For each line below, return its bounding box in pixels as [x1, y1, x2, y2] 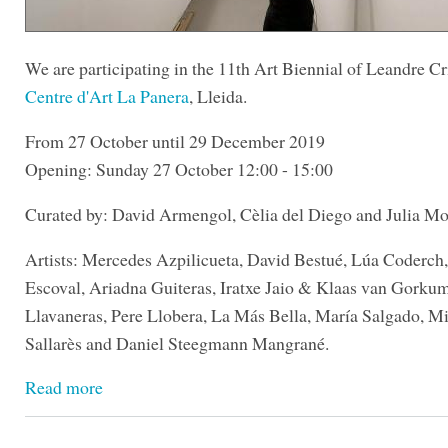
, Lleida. [189, 84, 247, 109]
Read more [25, 375, 103, 400]
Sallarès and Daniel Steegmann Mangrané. [25, 330, 329, 355]
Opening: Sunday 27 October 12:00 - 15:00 [25, 157, 333, 182]
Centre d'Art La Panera [25, 84, 189, 109]
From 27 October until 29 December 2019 [25, 129, 325, 154]
